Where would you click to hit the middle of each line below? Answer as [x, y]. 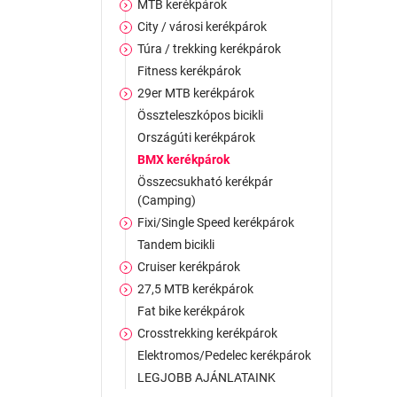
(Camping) [167, 200]
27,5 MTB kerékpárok [195, 289]
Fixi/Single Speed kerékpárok [216, 222]
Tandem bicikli [176, 245]
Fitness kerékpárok [189, 71]
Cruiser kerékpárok [189, 267]
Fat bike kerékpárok [191, 311]
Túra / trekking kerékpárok [209, 49]
